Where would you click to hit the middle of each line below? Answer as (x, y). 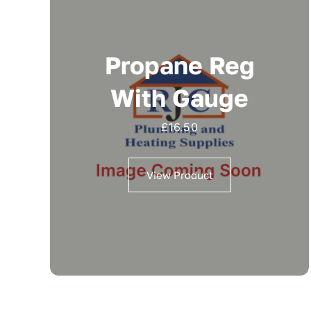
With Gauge (180, 98)
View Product (179, 175)
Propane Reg (179, 66)
